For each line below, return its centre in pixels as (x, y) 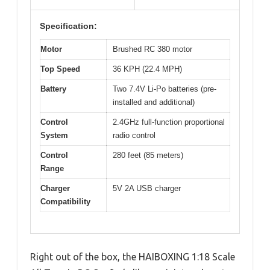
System (54, 135)
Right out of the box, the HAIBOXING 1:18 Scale (133, 256)
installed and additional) (154, 102)
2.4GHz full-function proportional (169, 122)
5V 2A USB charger (147, 188)
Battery (53, 89)
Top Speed (60, 69)
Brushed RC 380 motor (152, 49)
